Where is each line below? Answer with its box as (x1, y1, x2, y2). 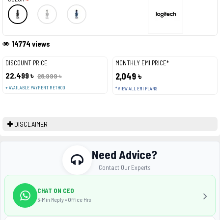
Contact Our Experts (98, 163, 151, 171)
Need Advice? (92, 147, 158, 162)
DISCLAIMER (14, 120, 48, 128)
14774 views (12, 39, 50, 48)
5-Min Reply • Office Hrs (37, 195, 91, 203)
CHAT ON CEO (37, 186, 74, 194)
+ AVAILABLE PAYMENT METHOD (5, 85, 65, 90)
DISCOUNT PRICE (5, 59, 48, 67)
